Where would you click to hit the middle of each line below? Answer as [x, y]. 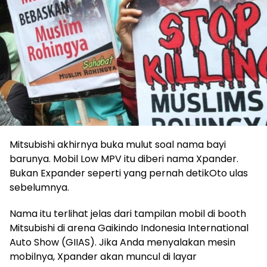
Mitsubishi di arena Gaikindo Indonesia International [129, 228]
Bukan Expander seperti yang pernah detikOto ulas [129, 173]
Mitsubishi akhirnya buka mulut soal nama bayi [118, 144]
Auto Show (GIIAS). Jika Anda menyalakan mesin [122, 242]
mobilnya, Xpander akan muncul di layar [103, 256]
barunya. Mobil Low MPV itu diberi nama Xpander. [124, 159]
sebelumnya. [39, 187]
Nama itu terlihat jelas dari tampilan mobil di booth [128, 213]
